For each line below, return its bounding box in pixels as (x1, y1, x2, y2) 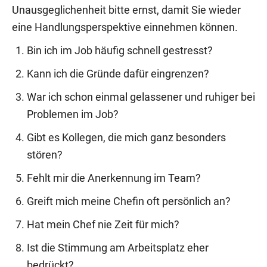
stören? (27, 148, 63, 161)
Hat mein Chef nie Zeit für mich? (27, 218, 179, 231)
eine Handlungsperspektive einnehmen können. (12, 21, 238, 33)
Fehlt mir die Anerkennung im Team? (27, 172, 201, 184)
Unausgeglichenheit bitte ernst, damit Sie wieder (12, 4, 241, 16)
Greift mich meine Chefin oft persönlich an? (27, 195, 231, 207)
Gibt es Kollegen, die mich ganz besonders (27, 131, 226, 144)
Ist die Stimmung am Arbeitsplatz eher (27, 241, 209, 254)
